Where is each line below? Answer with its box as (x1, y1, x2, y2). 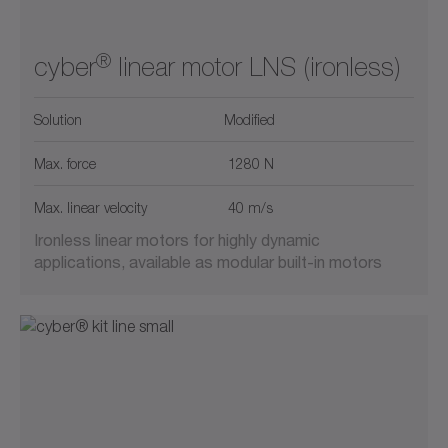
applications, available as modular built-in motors (34, 252, 382, 272)
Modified (224, 111, 275, 129)
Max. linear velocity (34, 199, 147, 217)
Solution (34, 111, 82, 129)
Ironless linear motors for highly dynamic (34, 230, 320, 250)
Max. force (34, 155, 96, 173)
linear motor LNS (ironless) (111, 52, 401, 83)
